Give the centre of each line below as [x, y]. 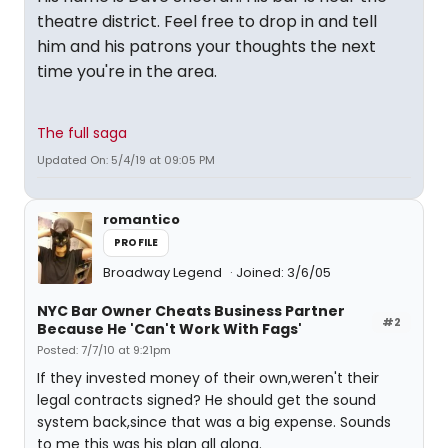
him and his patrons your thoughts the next [206, 46]
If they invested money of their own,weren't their [208, 378]
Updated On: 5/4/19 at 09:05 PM [126, 160]
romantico [141, 219]
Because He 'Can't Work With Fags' [169, 329]
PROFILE [136, 242]
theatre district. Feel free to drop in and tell [207, 21]
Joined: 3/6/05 [283, 272]
